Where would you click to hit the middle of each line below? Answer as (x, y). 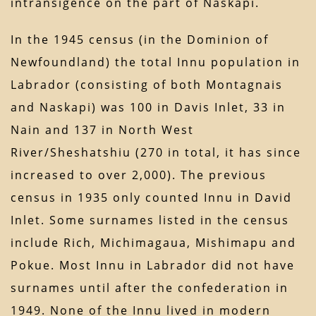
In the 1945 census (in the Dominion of (140, 40)
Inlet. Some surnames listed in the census (150, 220)
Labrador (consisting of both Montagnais (147, 85)
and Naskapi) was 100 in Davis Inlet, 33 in (148, 108)
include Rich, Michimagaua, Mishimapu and (153, 243)
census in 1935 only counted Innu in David (151, 198)
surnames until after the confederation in (150, 288)
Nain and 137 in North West (102, 130)
